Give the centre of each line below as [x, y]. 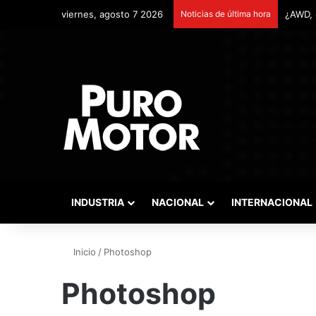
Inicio [83, 252]
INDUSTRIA [98, 202]
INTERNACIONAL [272, 202]
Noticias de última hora [226, 14]
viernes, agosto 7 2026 [112, 14]
